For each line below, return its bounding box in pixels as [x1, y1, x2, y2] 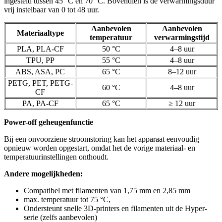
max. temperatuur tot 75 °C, [24, 195, 111, 204]
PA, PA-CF [22, 99, 58, 108]
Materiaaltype [16, 29, 64, 38]
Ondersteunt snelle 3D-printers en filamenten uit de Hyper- [24, 204, 207, 213]
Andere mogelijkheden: [4, 169, 83, 178]
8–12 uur [167, 67, 196, 76]
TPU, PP [26, 56, 55, 65]
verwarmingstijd [154, 33, 210, 42]
